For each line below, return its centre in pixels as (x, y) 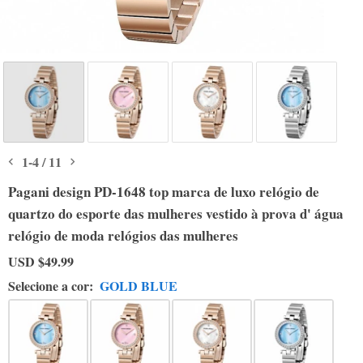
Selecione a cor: (51, 286)
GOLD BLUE (139, 286)
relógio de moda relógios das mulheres (123, 236)
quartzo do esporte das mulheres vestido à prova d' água (176, 214)
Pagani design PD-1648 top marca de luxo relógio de (164, 192)
